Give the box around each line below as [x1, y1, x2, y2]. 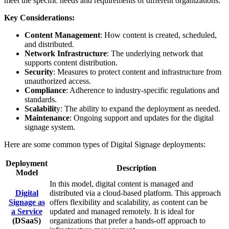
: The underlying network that [107, 49, 203, 58]
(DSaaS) [12, 216, 41, 225]
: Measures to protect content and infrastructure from [53, 67, 221, 76]
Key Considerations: [4, 13, 75, 22]
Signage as [8, 197, 45, 207]
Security [25, 67, 53, 76]
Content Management [25, 30, 100, 39]
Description [117, 163, 156, 172]
